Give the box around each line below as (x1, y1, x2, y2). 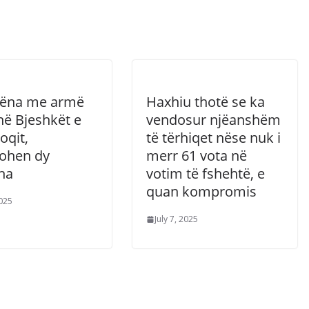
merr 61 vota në (146, 146, 247, 165)
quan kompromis (146, 182, 257, 201)
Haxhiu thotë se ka (146, 92, 265, 111)
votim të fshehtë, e (146, 164, 265, 183)
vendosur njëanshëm (146, 110, 281, 129)
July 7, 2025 (154, 213, 198, 225)
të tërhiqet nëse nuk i (146, 128, 281, 147)
